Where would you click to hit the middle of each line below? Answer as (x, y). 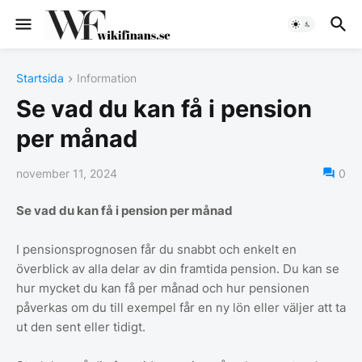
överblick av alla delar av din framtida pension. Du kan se (178, 269)
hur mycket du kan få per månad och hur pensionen (163, 288)
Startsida (40, 78)
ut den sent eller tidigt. (82, 327)
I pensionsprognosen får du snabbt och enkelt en (156, 250)
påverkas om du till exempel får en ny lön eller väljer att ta (181, 308)
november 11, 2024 (67, 174)
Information (107, 78)
